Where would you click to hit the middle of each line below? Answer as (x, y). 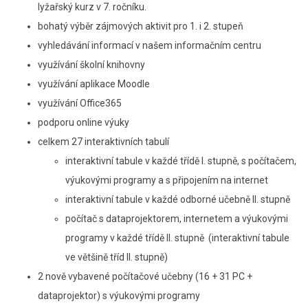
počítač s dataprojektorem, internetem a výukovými (177, 218)
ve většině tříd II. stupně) (117, 257)
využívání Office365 (80, 103)
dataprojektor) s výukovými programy (119, 295)
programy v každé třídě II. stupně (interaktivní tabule (177, 238)
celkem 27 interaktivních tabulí (103, 141)
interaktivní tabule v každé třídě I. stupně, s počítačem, (181, 161)
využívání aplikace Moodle (94, 84)
